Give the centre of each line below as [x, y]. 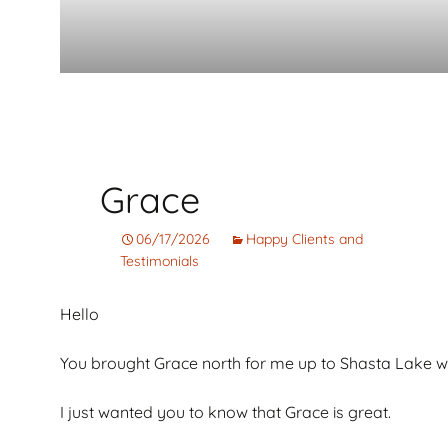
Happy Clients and [304, 238]
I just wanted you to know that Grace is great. [225, 411]
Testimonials [159, 260]
